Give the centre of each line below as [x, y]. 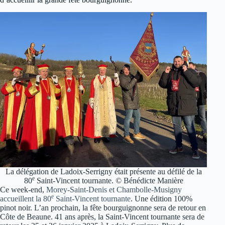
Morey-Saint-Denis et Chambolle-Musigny [114, 189]
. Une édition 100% [161, 198]
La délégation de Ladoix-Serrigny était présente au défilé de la [103, 171]
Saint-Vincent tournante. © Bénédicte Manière [109, 180]
